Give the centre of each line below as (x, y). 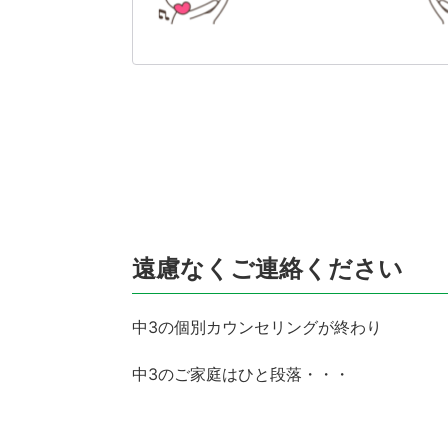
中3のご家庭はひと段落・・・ (241, 373)
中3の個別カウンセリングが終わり (257, 326)
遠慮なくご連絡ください (267, 268)
